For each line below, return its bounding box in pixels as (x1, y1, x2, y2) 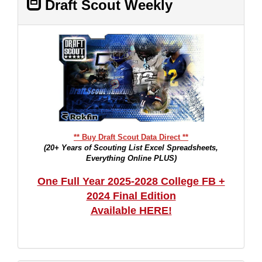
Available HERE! (90, 205, 172, 216)
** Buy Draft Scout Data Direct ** (74, 133, 188, 142)
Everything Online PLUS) (85, 154, 177, 163)
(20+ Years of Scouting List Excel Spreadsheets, (44, 143, 218, 152)
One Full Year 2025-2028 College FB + (37, 175, 225, 187)
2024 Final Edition (86, 190, 176, 202)
